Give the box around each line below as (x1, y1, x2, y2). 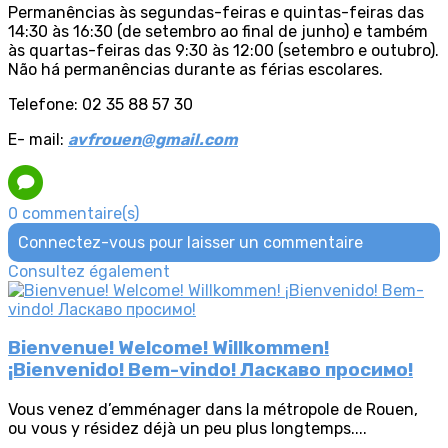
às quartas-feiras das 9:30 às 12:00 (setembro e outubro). (8, 40, 439, 60)
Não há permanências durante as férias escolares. (8, 59, 383, 79)
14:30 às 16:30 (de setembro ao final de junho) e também (8, 21, 428, 41)
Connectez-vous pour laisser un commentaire (18, 232, 363, 252)
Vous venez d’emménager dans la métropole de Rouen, (8, 400, 418, 420)
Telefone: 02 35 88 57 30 (8, 94, 193, 114)
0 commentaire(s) (8, 203, 139, 223)
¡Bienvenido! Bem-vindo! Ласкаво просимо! (8, 359, 413, 382)
